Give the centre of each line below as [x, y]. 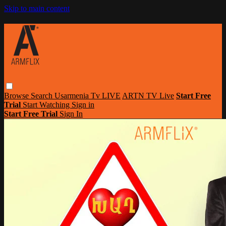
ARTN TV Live [148, 95]
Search [43, 95]
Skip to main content [37, 8]
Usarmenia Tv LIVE [88, 95]
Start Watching [47, 104]
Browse [17, 95]
